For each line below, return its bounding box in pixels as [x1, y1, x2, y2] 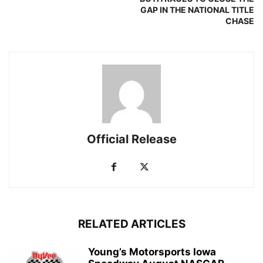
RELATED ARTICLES [77, 217, 186, 231]
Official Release [86, 132, 177, 147]
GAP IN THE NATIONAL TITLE [140, 5, 254, 15]
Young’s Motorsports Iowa [88, 246, 216, 258]
